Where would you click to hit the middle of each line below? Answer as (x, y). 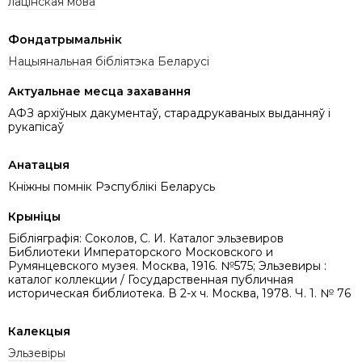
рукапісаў (36, 127)
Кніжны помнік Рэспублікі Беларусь (112, 187)
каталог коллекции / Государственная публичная (151, 280)
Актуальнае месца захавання (99, 91)
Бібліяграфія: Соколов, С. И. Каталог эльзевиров (146, 238)
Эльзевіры (37, 353)
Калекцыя (39, 331)
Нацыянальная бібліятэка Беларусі (109, 61)
